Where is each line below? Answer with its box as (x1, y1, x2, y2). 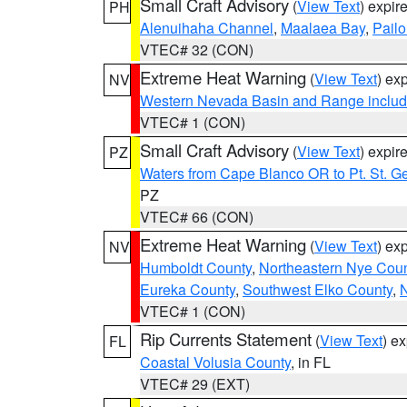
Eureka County (140, 279, 235, 300)
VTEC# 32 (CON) (140, 39, 253, 60)
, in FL (291, 352, 331, 372)
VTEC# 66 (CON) (140, 206, 253, 227)
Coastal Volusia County (140, 352, 291, 372)
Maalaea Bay (281, 17, 365, 38)
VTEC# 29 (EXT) (140, 373, 250, 394)
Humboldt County (140, 257, 252, 278)
